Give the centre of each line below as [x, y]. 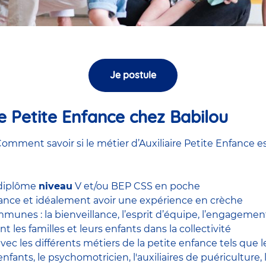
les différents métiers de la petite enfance [118, 243]
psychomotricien [88, 257]
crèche [227, 200]
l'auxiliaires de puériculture [197, 257]
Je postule [133, 75]
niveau [56, 186]
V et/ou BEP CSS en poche [136, 186]
